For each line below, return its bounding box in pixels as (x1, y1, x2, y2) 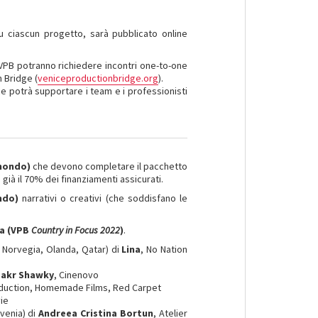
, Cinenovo (54, 268, 99, 281)
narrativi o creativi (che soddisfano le (21, 192, 188, 204)
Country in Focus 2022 (31, 224, 121, 236)
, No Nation (141, 243, 188, 256)
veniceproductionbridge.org (38, 72, 159, 84)
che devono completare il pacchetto (30, 160, 188, 172)
